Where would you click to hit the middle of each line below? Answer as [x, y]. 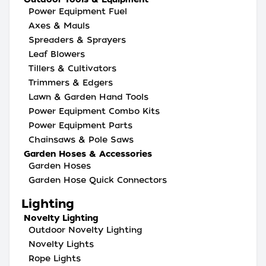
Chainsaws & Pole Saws [81, 140]
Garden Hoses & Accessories [88, 154]
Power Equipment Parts [80, 125]
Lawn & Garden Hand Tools [88, 97]
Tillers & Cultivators [72, 68]
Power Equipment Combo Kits [94, 111]
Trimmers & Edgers [71, 83]
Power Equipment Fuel [78, 11]
